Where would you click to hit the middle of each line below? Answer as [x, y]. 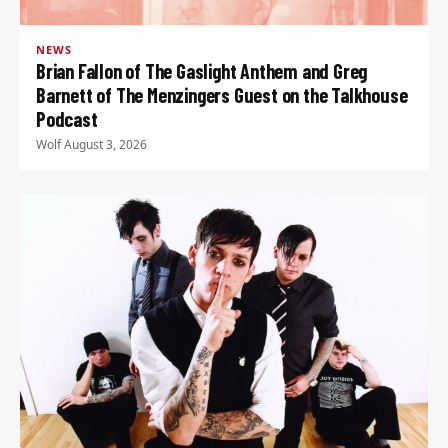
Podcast [67, 119]
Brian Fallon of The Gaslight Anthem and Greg [202, 71]
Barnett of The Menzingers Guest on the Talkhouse [222, 95]
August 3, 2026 [105, 145]
